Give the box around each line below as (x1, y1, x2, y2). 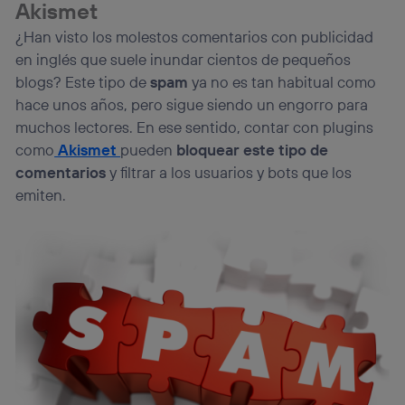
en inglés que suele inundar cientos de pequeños (15, 49, 352, 69)
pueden (120, 139, 177, 159)
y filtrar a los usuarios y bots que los (106, 162, 353, 182)
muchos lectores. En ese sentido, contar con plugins (15, 117, 374, 137)
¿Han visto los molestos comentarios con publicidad (15, 26, 374, 46)
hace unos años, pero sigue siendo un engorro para (15, 94, 369, 114)
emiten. (15, 184, 67, 204)
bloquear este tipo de (176, 139, 329, 159)
